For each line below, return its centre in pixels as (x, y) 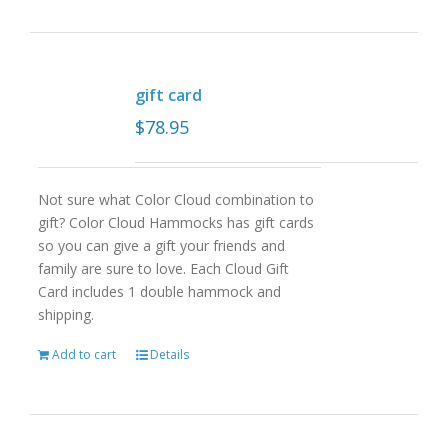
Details (169, 354)
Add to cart (83, 354)
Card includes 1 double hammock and (159, 291)
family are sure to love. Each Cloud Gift (163, 268)
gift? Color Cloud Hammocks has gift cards (175, 222)
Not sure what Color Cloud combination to (175, 199)
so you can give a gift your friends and (161, 245)
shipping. (65, 314)
